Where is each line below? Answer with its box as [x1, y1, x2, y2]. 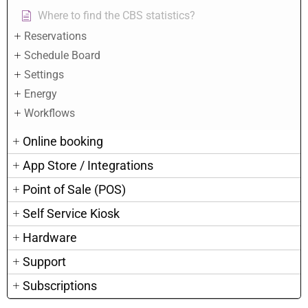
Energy [24, 87, 57, 101]
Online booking [23, 134, 103, 149]
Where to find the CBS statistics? [38, 9, 195, 23]
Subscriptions [23, 278, 97, 294]
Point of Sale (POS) [23, 182, 126, 197]
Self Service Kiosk [23, 206, 120, 221]
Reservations [24, 30, 87, 43]
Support [23, 254, 66, 269]
